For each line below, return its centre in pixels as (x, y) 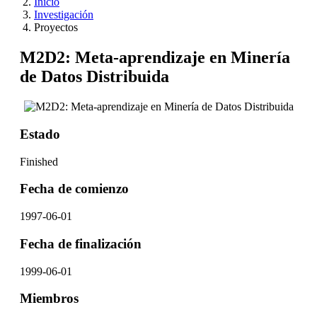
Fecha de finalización (81, 243)
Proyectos (56, 28)
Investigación (64, 15)
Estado (40, 134)
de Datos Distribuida (94, 77)
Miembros (49, 299)
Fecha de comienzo (74, 189)
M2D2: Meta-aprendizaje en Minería (155, 58)
